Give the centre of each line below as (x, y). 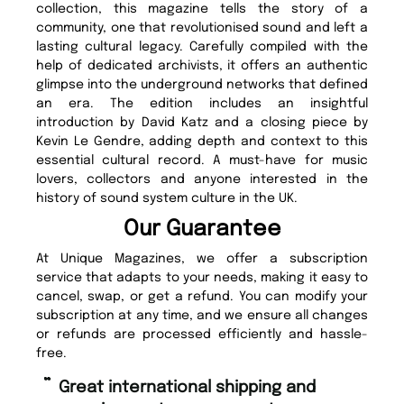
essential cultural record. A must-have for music (202, 161)
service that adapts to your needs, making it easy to (202, 278)
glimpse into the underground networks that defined (202, 85)
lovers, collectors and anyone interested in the (202, 180)
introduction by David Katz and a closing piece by (202, 123)
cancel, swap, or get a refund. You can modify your (202, 297)
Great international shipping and (64, 388)
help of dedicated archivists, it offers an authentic (202, 66)
